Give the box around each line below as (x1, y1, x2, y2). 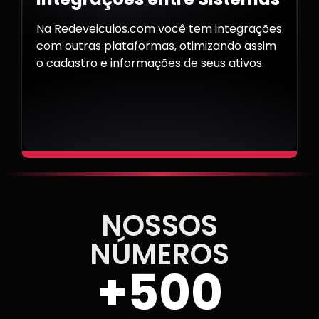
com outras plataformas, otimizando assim (36, 38, 276, 55)
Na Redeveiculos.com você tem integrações (36, 21, 282, 38)
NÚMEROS (90, 234, 229, 275)
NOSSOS (101, 206, 218, 246)
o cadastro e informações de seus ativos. (36, 55, 264, 72)
